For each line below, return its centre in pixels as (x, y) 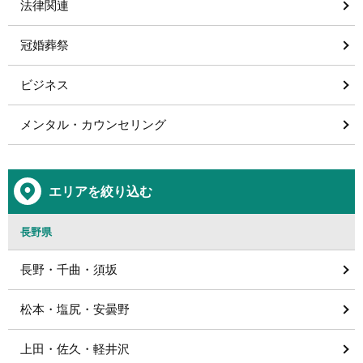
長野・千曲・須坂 (69, 269)
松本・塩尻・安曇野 (75, 309)
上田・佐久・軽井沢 (75, 349)
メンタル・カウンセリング (93, 124)
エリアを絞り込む (100, 192)
